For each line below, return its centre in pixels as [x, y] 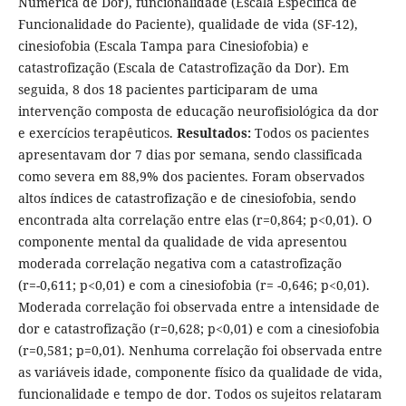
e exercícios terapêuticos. [97, 133]
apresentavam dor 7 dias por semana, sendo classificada [190, 155]
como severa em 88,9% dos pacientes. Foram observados [191, 177]
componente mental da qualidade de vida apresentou [182, 242]
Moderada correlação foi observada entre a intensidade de [198, 307]
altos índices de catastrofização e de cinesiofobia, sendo [187, 198]
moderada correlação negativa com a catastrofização [179, 264]
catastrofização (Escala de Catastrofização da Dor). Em [183, 68]
